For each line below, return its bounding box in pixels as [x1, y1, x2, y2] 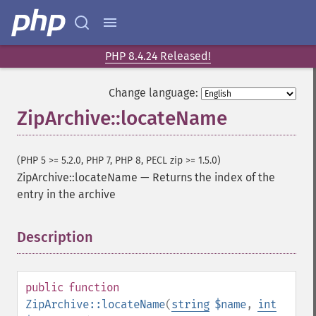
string [171, 298, 209, 311]
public [25, 281, 63, 294]
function [68, 281, 119, 294]
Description [17, 229, 93, 245]
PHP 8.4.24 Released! [105, 49, 211, 63]
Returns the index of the [152, 171, 275, 184]
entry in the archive [17, 188, 116, 201]
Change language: [109, 86, 198, 99]
